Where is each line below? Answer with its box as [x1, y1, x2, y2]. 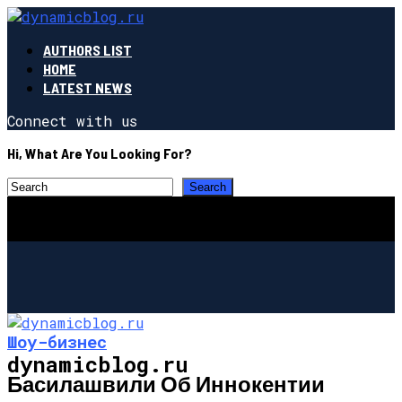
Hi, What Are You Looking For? [7, 144, 192, 162]
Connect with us [7, 111, 137, 130]
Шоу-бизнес [7, 329, 107, 353]
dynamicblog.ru [7, 349, 188, 379]
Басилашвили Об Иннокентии [7, 370, 325, 397]
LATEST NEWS [43, 79, 132, 96]
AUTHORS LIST [43, 41, 132, 58]
